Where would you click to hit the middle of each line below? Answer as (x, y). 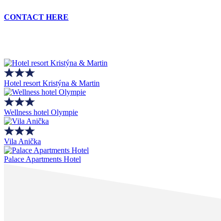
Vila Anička (22, 142)
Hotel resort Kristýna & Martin (52, 83)
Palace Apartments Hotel (42, 159)
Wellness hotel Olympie (41, 112)
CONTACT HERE (36, 17)
